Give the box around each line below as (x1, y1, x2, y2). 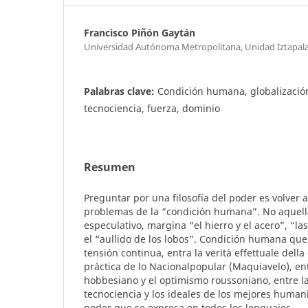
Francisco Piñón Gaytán (84, 25, 195, 39)
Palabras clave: (84, 84, 157, 98)
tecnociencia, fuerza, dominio (84, 101, 220, 115)
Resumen (84, 159, 135, 175)
